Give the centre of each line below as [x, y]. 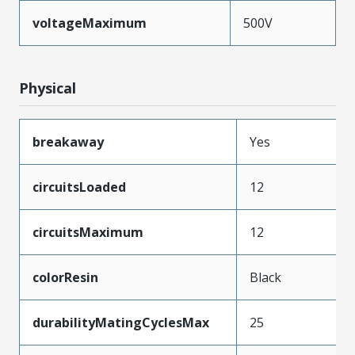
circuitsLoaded [79, 187]
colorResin [65, 277]
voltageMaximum [90, 23]
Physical [48, 88]
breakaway [68, 141]
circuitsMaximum [88, 232]
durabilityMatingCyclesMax [121, 322]
